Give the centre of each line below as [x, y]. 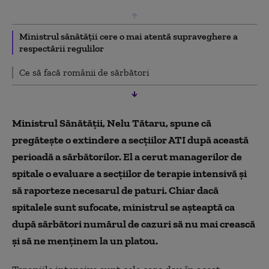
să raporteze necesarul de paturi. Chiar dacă [115, 190]
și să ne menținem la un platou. [85, 240]
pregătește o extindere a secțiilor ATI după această [130, 140]
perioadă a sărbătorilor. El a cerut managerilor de [127, 156]
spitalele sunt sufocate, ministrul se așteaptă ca [123, 207]
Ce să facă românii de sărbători [84, 72]
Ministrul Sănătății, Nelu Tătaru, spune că [112, 123]
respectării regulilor [62, 48]
